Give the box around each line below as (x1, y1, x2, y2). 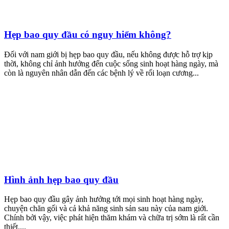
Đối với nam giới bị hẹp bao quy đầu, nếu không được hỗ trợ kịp (4, 50, 213, 59)
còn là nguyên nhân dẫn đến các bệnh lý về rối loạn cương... (4, 68, 199, 77)
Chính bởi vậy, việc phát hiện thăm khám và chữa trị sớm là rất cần (4, 213, 219, 222)
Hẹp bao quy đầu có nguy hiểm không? (4, 29, 171, 40)
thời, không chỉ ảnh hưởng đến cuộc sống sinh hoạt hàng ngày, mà (4, 59, 218, 68)
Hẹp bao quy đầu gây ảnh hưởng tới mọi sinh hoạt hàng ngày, (4, 195, 203, 204)
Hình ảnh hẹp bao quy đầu (4, 174, 119, 185)
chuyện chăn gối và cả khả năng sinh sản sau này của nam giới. (4, 204, 208, 213)
